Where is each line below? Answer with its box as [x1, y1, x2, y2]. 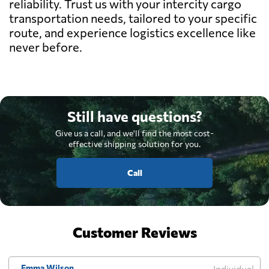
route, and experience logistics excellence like [9, 25, 256, 40]
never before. [9, 39, 82, 54]
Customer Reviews [72, 223, 197, 241]
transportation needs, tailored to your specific [9, 10, 257, 25]
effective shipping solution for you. [68, 138, 201, 149]
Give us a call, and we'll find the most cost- [55, 127, 214, 138]
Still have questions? [67, 107, 202, 125]
